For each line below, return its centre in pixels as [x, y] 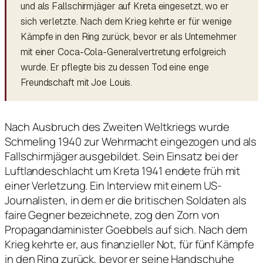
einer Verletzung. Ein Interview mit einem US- [113, 185]
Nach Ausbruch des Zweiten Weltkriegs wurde [117, 127]
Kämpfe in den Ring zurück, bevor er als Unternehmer [129, 36]
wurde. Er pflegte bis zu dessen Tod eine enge [115, 67]
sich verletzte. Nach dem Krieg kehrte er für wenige [126, 21]
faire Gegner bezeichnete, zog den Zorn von [112, 215]
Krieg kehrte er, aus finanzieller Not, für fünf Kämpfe [129, 244]
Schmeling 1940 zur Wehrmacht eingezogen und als [131, 141]
